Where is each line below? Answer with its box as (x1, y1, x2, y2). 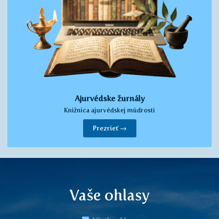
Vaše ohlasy (69, 186, 150, 204)
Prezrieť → (92, 124, 127, 133)
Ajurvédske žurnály (74, 94, 145, 104)
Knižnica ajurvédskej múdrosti (64, 107, 155, 114)
